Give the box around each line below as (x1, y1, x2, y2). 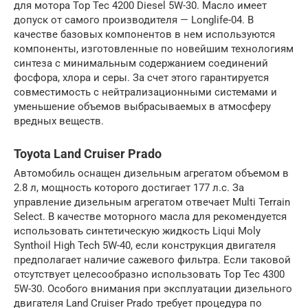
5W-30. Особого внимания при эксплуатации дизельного (14, 282, 292, 295)
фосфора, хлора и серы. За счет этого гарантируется (14, 71, 269, 84)
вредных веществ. (14, 114, 104, 127)
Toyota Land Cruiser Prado (14, 146, 162, 161)
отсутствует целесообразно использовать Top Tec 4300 (14, 267, 285, 280)
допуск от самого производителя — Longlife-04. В (14, 13, 254, 26)
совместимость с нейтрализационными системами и (14, 85, 277, 98)
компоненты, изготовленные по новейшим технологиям (14, 42, 294, 55)
